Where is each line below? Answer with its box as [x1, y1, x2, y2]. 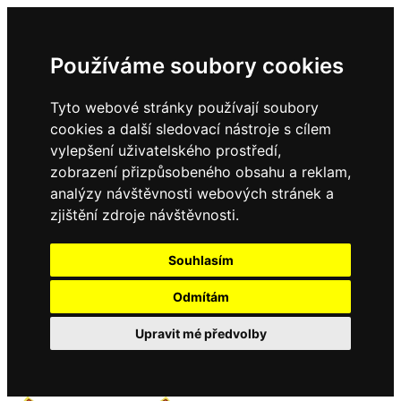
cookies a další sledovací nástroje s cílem [50, 120, 331, 138]
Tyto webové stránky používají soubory [50, 98, 319, 116]
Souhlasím [167, 252, 234, 268]
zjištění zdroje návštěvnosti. [50, 206, 239, 224]
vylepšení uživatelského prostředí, [50, 141, 281, 159]
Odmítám [172, 289, 229, 304]
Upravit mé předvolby [134, 326, 267, 341]
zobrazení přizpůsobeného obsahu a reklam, [50, 163, 351, 181]
